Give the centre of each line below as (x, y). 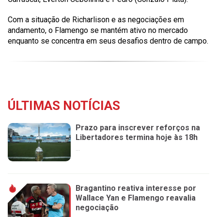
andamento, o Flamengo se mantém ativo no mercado (98, 30)
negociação (97, 208)
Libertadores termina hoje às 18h (137, 137)
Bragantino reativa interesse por (136, 188)
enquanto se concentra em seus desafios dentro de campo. (108, 41)
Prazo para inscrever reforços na (138, 128)
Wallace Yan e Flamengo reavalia (136, 198)
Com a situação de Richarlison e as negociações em (96, 20)
